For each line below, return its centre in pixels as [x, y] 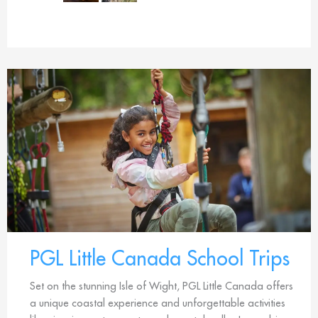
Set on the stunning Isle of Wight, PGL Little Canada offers [161, 285]
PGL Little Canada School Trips [160, 258]
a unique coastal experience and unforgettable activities [158, 302]
